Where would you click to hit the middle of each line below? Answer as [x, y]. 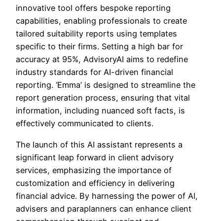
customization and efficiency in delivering [95, 183]
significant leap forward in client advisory [95, 157]
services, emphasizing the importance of [94, 170]
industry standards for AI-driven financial [94, 72]
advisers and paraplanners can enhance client [104, 208]
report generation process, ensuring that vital [103, 98]
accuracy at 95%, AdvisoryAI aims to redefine [102, 59]
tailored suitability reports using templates [96, 34]
